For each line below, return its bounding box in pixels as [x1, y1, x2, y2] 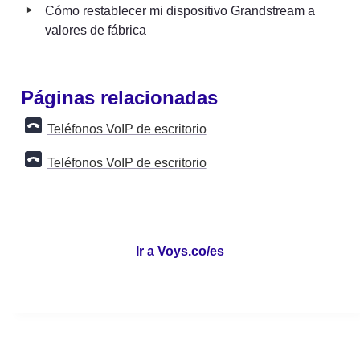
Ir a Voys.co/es [136, 244, 224, 258]
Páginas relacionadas [21, 86, 218, 108]
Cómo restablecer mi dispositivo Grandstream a [45, 3, 315, 18]
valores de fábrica [45, 22, 146, 37]
